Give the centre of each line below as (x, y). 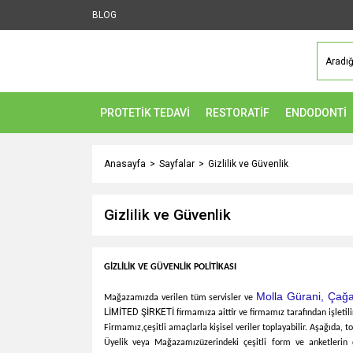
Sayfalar (177, 164)
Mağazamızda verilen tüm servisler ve (180, 298)
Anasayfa (125, 164)
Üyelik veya (130, 343)
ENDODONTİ (316, 112)
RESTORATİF (238, 112)
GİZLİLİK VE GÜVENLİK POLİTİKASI (170, 267)
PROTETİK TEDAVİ (145, 112)
